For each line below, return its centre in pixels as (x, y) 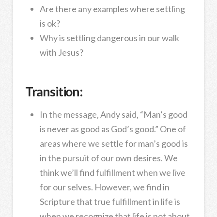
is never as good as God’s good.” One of (113, 129)
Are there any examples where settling (112, 8)
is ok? (50, 23)
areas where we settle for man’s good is (114, 143)
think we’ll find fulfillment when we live (112, 172)
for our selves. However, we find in (104, 187)
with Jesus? (61, 52)
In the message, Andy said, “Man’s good (113, 114)
